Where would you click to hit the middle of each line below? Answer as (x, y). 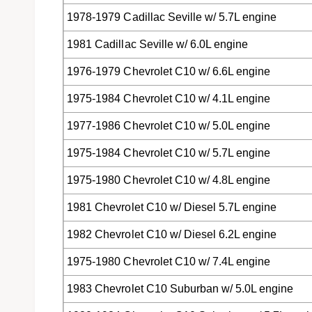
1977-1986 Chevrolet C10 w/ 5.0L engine (169, 126)
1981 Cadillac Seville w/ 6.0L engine (157, 45)
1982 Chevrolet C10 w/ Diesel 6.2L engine (172, 235)
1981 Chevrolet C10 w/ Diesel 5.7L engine (172, 208)
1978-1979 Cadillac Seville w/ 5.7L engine (172, 17)
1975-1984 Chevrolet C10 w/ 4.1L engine (169, 99)
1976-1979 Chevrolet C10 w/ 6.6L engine (169, 72)
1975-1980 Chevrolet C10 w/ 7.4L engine (169, 262)
